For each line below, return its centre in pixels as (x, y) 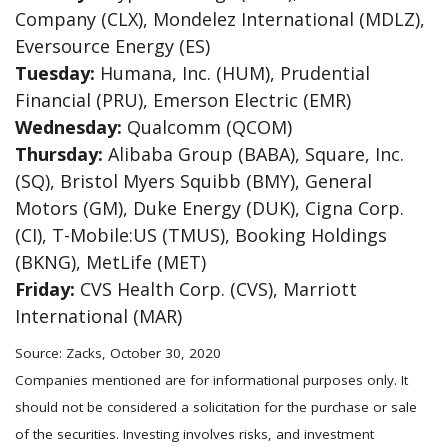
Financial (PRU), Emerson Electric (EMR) (183, 99)
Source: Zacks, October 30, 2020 (118, 353)
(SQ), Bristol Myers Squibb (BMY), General (193, 180)
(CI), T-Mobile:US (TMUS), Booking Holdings (201, 234)
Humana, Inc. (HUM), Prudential (232, 72)
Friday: (45, 288)
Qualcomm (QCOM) (207, 126)
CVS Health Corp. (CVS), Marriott (216, 288)
